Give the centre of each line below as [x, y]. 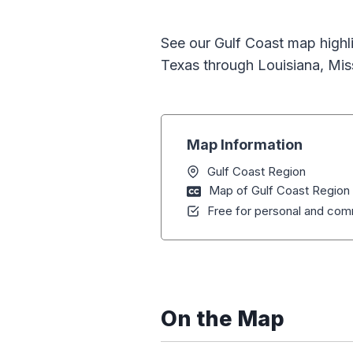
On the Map [223, 319]
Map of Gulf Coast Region [279, 191]
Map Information [245, 145]
